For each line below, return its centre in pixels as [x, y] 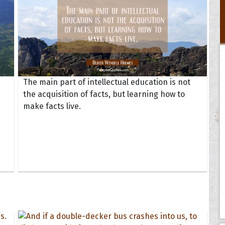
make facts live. [52, 106]
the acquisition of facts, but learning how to [104, 94]
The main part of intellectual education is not [106, 82]
